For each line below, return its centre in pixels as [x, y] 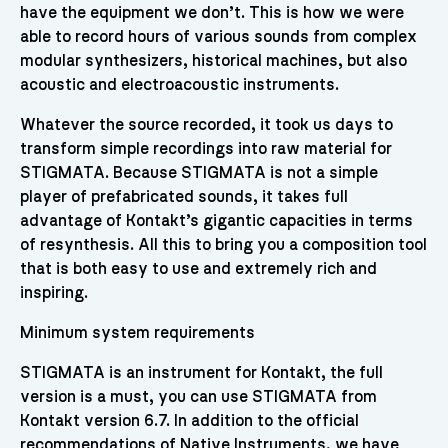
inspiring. [53, 293]
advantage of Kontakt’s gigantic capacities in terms [216, 221]
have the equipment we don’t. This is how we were [211, 13]
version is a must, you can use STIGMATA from [198, 397]
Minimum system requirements [137, 333]
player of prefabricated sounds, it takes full [183, 197]
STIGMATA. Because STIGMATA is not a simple [198, 173]
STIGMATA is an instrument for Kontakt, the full [201, 373]
